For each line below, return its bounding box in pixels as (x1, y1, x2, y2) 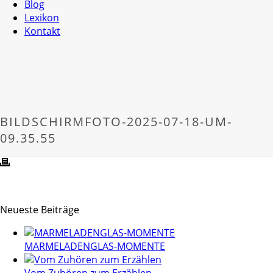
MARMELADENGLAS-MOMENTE (24, 239, 165, 253)
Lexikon (24, 11, 59, 24)
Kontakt (24, 24, 60, 38)
